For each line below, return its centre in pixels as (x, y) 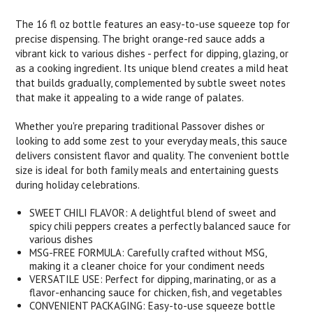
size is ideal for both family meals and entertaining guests (147, 170)
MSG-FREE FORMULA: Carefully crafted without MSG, (148, 253)
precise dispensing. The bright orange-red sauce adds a (140, 39)
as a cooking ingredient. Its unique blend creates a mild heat (152, 68)
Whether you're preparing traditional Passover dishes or (140, 126)
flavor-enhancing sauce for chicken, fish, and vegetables (156, 292)
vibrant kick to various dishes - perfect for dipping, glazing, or (152, 53)
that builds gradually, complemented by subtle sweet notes (151, 83)
